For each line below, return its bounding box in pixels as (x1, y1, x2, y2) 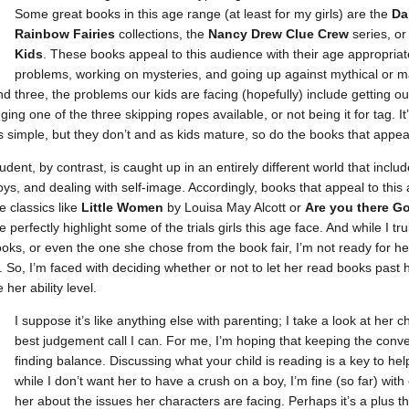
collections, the (119, 26, 208, 41)
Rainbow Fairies (15, 26, 119, 41)
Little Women (81, 199, 167, 215)
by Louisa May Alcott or (167, 199, 305, 215)
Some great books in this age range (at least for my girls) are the (15, 5, 388, 21)
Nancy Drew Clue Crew (208, 26, 352, 41)
